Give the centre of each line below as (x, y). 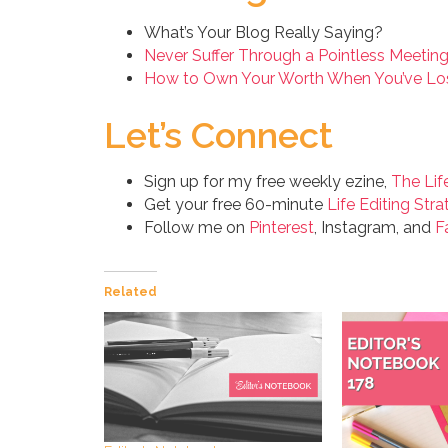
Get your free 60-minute (235, 204)
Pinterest (281, 227)
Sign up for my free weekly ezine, (267, 181)
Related (130, 291)
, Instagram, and (374, 227)
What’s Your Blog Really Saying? (263, 32)
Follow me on (196, 227)
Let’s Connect (218, 134)
